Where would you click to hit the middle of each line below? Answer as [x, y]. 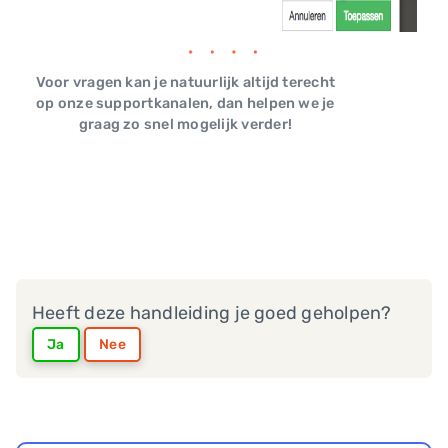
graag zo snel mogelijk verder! [185, 125]
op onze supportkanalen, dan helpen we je [185, 104]
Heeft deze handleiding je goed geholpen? [212, 313]
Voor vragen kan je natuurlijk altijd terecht [185, 83]
